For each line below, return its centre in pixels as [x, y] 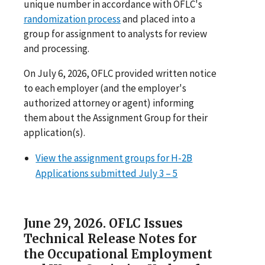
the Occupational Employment [118, 254]
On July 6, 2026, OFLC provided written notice [120, 73]
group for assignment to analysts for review [115, 33]
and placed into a [158, 19]
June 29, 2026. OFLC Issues [103, 223]
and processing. [56, 48]
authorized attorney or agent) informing [109, 103]
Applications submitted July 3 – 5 [107, 173]
